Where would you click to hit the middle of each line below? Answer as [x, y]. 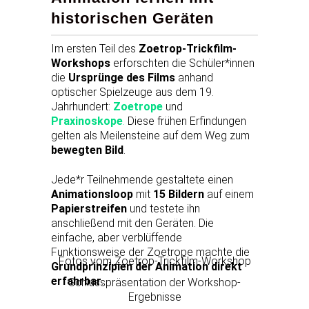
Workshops [82, 63]
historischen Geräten [132, 18]
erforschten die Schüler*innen [184, 63]
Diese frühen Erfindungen [186, 121]
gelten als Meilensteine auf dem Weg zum [150, 135]
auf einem [229, 194]
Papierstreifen [89, 208]
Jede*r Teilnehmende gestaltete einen [142, 179]
